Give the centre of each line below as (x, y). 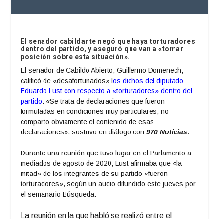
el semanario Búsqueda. (59, 194)
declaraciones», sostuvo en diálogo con (84, 132)
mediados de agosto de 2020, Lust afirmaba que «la (101, 163)
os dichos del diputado (148, 80)
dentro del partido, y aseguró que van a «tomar (102, 49)
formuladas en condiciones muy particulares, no (95, 111)
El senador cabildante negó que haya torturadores (108, 41)
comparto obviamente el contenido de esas (88, 121)
